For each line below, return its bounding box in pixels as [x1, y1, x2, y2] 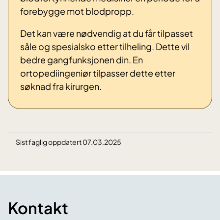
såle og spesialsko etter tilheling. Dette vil [20, 41, 190, 53]
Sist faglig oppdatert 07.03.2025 [16, 137, 121, 147]
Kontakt [8, 198, 68, 218]
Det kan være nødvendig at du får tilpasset [20, 27, 193, 39]
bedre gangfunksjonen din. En [20, 54, 143, 66]
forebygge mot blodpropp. [20, 5, 134, 17]
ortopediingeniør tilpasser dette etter [20, 67, 175, 79]
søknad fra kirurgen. [20, 81, 102, 92]
